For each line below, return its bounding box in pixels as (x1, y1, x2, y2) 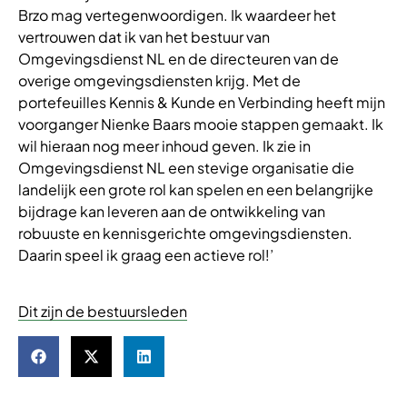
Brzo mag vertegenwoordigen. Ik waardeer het (18, 5, 336, 25)
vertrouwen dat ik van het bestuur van (18, 26, 270, 46)
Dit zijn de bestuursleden (18, 302, 187, 322)
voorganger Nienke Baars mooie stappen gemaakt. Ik (18, 114, 383, 134)
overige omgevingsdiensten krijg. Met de (18, 70, 301, 90)
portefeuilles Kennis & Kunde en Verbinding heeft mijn (18, 92, 385, 112)
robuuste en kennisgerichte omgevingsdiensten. (18, 223, 352, 243)
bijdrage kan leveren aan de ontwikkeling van (18, 201, 325, 221)
